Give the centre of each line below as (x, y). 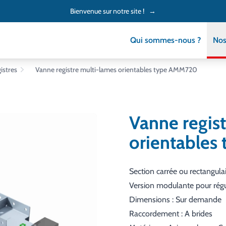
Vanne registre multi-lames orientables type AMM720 (116, 70)
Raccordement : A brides (171, 214)
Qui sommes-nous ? (165, 40)
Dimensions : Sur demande (175, 200)
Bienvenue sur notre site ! (109, 11)
